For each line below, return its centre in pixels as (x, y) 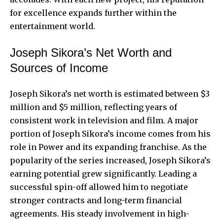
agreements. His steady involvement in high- (100, 213)
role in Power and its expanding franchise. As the (108, 147)
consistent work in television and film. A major (104, 120)
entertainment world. (53, 26)
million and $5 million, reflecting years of (93, 107)
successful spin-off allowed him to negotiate (99, 187)
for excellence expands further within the (93, 13)
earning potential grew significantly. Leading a (103, 173)
